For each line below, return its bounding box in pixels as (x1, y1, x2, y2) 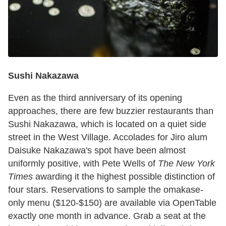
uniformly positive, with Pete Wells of (8, 158, 158, 169)
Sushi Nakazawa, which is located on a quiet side (8, 119, 206, 130)
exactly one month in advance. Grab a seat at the (8, 211, 206, 221)
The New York (158, 158, 215, 169)
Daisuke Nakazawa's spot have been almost (8, 145, 186, 156)
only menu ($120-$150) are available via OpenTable (8, 198, 216, 208)
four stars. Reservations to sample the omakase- (8, 185, 203, 195)
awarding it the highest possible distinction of (33, 172, 215, 182)
